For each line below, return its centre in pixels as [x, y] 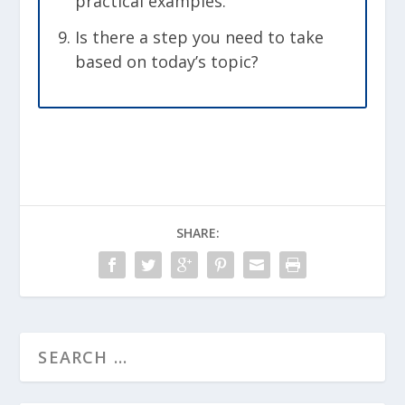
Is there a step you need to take [199, 37]
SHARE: [198, 232]
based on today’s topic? [166, 61]
